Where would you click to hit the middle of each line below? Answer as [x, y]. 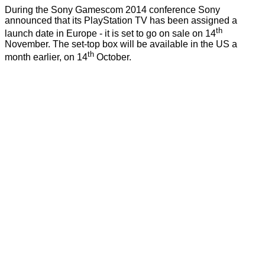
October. [113, 57]
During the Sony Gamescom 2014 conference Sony [112, 10]
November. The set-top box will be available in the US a [121, 44]
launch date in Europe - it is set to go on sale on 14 [110, 34]
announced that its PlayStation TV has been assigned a [121, 21]
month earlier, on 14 [46, 57]
